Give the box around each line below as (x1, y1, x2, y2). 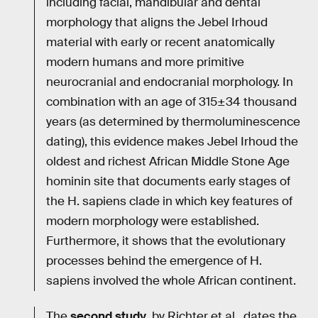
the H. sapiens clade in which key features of (46, 194, 292, 209)
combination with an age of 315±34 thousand (46, 94, 297, 110)
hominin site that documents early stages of (46, 174, 290, 190)
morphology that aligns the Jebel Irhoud (46, 15, 268, 31)
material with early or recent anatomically (46, 35, 275, 50)
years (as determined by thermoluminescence (46, 114, 300, 130)
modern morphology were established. (46, 214, 259, 229)
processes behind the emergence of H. (46, 253, 262, 269)
